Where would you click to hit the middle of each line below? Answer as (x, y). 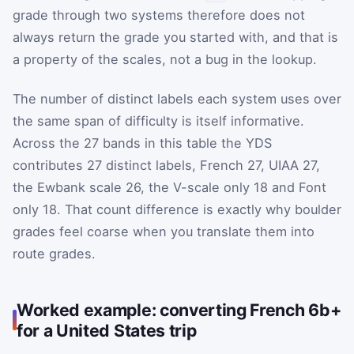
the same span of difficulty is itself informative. (158, 121)
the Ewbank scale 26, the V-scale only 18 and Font (169, 187)
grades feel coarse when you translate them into (164, 231)
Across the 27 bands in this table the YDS (142, 143)
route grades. (54, 253)
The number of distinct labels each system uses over (177, 98)
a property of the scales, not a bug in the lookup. (165, 60)
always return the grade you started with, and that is (175, 38)
